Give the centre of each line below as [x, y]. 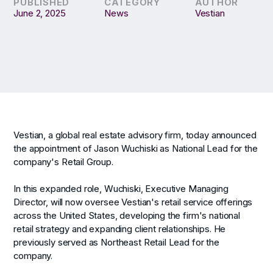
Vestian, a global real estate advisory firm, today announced [135, 136]
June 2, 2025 [40, 13]
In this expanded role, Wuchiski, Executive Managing [121, 189]
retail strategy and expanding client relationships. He [120, 229]
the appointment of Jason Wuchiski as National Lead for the [136, 149]
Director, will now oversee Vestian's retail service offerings [133, 203]
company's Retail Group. [63, 162]
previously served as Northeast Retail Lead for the [116, 243]
